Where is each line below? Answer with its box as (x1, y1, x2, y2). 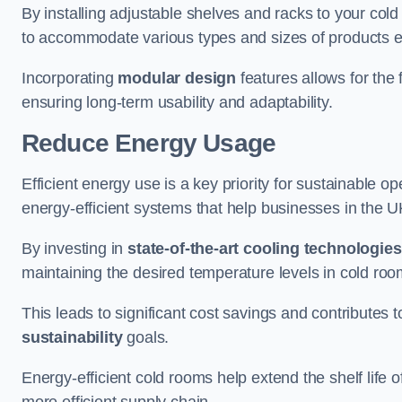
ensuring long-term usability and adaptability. (22, 92, 333, 111)
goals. (122, 328, 174, 346)
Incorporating (22, 68, 118, 87)
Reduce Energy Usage (22, 128, 276, 157)
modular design (118, 68, 236, 87)
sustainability (22, 328, 123, 346)
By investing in (22, 239, 128, 258)
